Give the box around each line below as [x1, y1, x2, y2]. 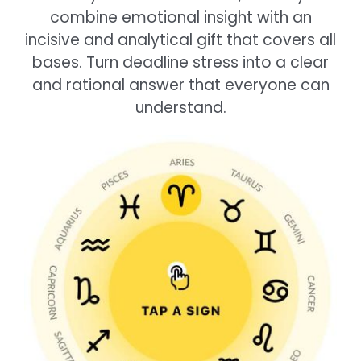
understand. [135, 97, 226, 118]
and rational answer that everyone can [31, 74, 330, 96]
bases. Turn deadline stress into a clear [32, 52, 329, 73]
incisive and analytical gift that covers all [25, 29, 336, 51]
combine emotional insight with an [49, 6, 312, 28]
